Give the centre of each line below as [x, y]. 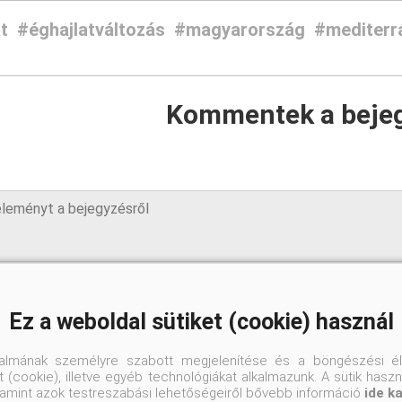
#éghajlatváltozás [91, 30]
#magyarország [239, 30]
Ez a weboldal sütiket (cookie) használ [201, 321]
